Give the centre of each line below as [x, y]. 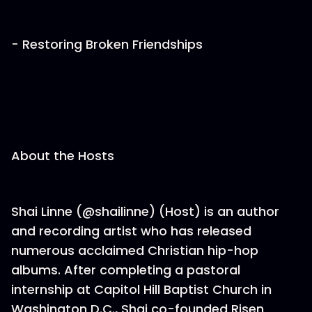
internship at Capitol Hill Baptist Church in [141, 289]
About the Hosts [63, 156]
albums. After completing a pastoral [126, 270]
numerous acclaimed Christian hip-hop [135, 250]
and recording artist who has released [131, 231]
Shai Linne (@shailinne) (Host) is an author [145, 211]
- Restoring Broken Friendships [107, 44]
